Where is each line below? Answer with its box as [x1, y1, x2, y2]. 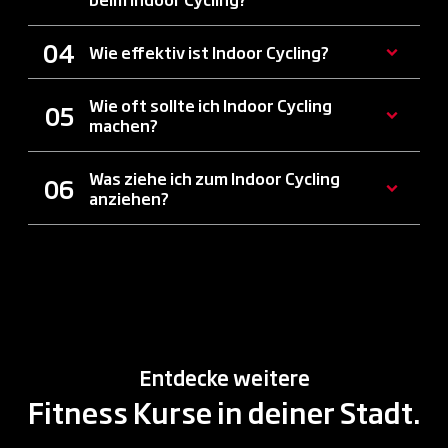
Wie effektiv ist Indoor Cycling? [89, 40, 329, 65]
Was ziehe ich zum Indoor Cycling [89, 166, 340, 191]
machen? [89, 113, 158, 138]
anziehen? [89, 186, 169, 211]
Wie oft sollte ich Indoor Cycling [89, 93, 332, 118]
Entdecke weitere [138, 362, 310, 393]
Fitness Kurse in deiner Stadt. [27, 391, 421, 433]
